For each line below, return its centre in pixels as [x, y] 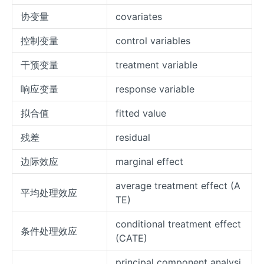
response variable [155, 89]
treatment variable [156, 65]
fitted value [141, 113]
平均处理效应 [49, 193]
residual [133, 138]
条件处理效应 [49, 231]
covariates [139, 17]
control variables [153, 41]
